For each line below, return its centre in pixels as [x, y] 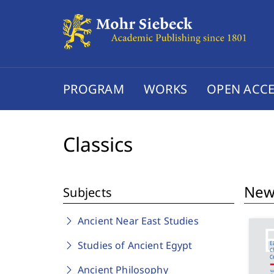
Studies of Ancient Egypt [135, 245]
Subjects [87, 192]
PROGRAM [94, 89]
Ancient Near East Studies [138, 221]
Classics [98, 144]
